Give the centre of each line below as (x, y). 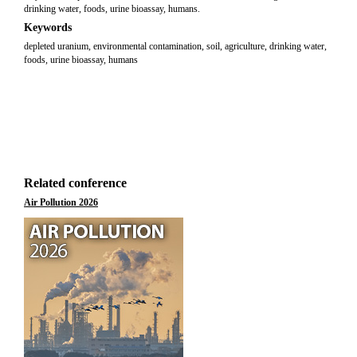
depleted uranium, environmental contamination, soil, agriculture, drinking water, (175, 46)
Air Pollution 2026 (61, 202)
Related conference (75, 183)
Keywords (48, 27)
